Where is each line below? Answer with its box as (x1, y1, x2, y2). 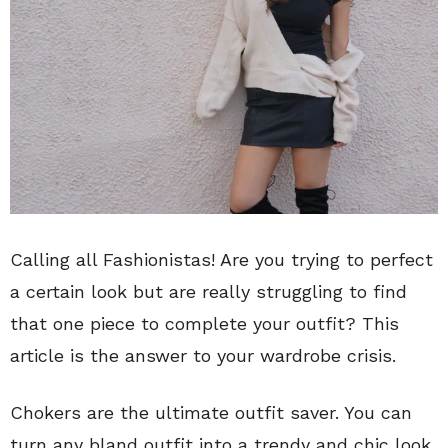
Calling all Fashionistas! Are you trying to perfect (10, 248, 433, 270)
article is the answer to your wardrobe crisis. (10, 344, 396, 366)
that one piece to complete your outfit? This (10, 312, 399, 334)
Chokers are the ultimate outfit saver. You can (10, 401, 412, 423)
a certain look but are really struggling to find (10, 280, 407, 302)
